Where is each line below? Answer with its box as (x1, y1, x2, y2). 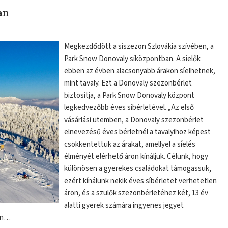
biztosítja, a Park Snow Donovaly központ (64, 90, 195, 101)
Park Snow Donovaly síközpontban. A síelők (64, 53, 201, 64)
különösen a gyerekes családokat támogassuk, (64, 163, 212, 174)
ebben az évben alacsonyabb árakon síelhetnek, (64, 65, 216, 76)
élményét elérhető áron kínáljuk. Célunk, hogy (64, 151, 209, 162)
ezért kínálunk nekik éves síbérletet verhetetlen (64, 175, 217, 186)
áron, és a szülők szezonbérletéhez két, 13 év (64, 187, 209, 198)
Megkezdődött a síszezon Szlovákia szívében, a (64, 41, 214, 52)
